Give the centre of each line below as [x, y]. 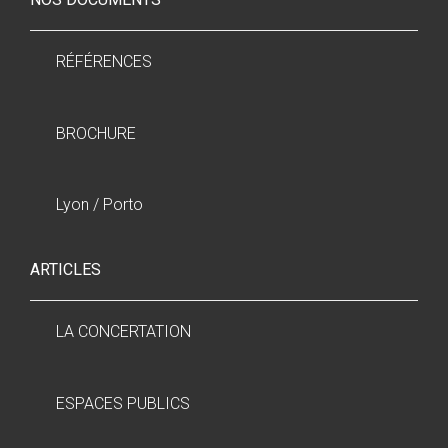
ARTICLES [65, 270]
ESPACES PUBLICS [122, 403]
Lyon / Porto [99, 205]
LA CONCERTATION [123, 332]
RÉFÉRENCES [103, 62]
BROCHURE [95, 133]
